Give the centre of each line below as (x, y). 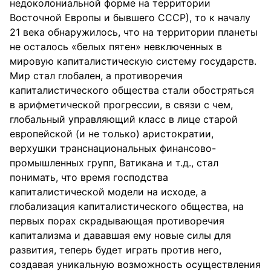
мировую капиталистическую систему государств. (133, 61)
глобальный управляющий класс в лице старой (124, 119)
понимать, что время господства (89, 177)
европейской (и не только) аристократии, (112, 134)
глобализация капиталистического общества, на (127, 206)
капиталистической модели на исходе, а (108, 192)
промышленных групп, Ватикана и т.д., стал (114, 163)
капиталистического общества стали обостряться (132, 90)
